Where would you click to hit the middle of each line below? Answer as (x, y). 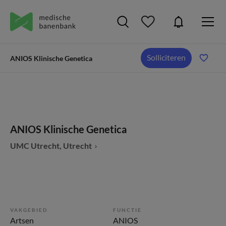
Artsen (22, 220)
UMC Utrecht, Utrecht (51, 146)
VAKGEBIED (29, 210)
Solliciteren (166, 57)
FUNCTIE (127, 210)
